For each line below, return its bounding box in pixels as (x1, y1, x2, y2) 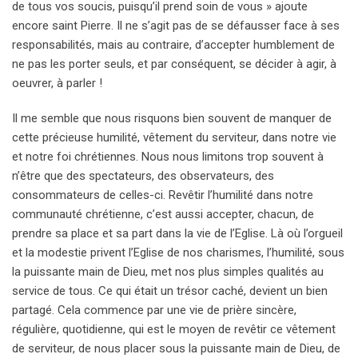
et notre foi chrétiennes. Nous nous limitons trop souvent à (12, 149, 324, 165)
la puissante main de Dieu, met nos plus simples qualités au (12, 265, 324, 280)
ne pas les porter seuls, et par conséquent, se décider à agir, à (12, 57, 336, 72)
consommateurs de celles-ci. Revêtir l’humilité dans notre (12, 188, 313, 203)
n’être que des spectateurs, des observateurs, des (12, 169, 274, 184)
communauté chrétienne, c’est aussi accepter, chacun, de (12, 207, 314, 222)
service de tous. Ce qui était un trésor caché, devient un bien (12, 284, 328, 299)
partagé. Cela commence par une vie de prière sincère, (12, 303, 296, 318)
